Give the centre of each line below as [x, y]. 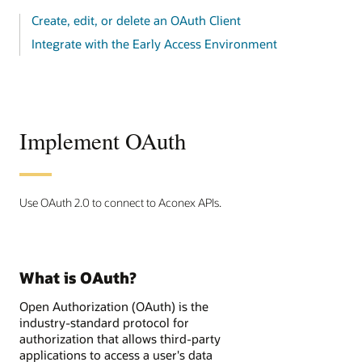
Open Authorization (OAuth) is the [114, 307]
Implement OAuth [103, 140]
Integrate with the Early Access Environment [154, 44]
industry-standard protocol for [104, 323]
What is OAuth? [78, 277]
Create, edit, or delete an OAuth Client [136, 21]
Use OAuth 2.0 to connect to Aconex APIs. [120, 202]
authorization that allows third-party [120, 339]
